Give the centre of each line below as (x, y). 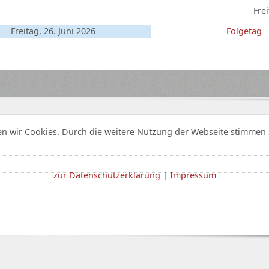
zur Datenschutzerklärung (107, 175)
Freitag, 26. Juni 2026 (53, 31)
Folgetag (244, 31)
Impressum (193, 175)
